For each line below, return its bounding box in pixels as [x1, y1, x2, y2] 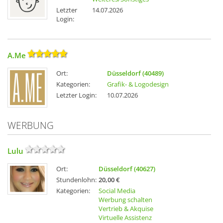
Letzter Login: [56, 91, 97, 100]
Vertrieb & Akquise [99, 204, 153, 214]
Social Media [99, 186, 135, 196]
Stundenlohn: [56, 175, 97, 185]
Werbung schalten [99, 195, 152, 205]
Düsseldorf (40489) [107, 69, 164, 78]
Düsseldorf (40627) [99, 164, 155, 174]
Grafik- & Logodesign [107, 80, 169, 89]
